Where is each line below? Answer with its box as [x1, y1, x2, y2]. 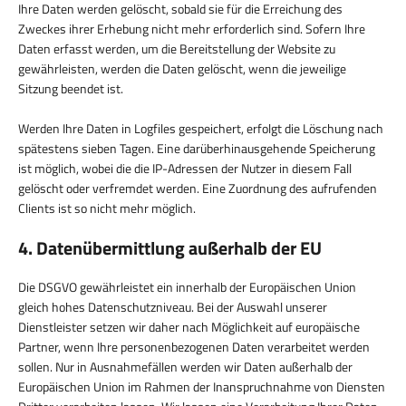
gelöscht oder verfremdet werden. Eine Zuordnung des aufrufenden [18, 178, 377, 198]
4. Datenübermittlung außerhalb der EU [18, 233, 322, 262]
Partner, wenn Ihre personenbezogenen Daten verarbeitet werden [18, 336, 370, 356]
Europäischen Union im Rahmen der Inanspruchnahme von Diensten [18, 376, 385, 396]
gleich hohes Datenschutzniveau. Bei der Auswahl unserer [18, 296, 327, 316]
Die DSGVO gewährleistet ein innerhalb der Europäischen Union [18, 276, 356, 296]
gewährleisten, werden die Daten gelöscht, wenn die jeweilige [18, 58, 346, 78]
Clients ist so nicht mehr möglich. [18, 198, 196, 217]
